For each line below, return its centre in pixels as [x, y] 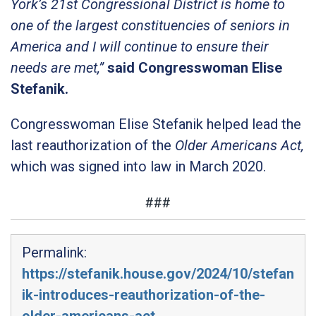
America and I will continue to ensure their [140, 46]
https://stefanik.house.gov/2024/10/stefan [158, 273]
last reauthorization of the [93, 145]
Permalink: [54, 252]
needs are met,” [59, 67]
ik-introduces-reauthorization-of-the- [144, 294]
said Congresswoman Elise [195, 67]
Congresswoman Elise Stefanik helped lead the [156, 124]
